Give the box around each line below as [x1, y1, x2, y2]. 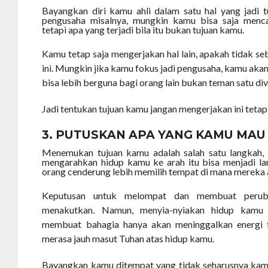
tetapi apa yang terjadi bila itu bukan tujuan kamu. [42, 24, 245, 36]
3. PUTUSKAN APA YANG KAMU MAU [42, 127, 266, 142]
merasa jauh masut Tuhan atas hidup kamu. [42, 233, 215, 245]
